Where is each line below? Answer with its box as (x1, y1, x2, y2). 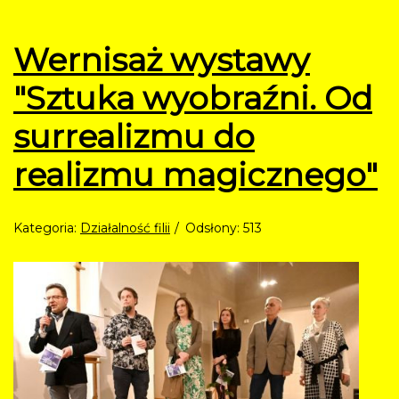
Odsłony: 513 (185, 220, 262, 237)
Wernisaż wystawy (13, 40, 310, 80)
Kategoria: (13, 220, 80, 237)
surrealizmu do (13, 117, 255, 157)
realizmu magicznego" (13, 155, 378, 195)
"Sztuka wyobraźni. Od (13, 78, 372, 118)
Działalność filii (80, 220, 170, 237)
